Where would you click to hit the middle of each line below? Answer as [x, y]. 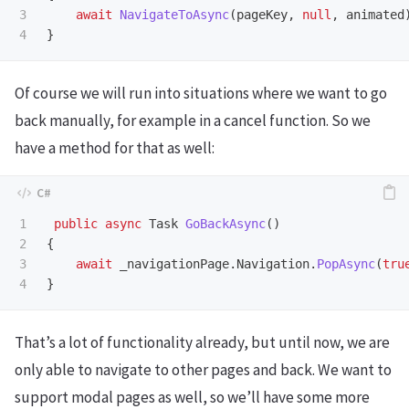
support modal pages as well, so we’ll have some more [192, 397]
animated [375, 15]
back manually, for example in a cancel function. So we [193, 121]
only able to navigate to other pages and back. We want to [203, 369]
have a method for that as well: [115, 148]
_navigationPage [174, 264]
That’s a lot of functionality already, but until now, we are [202, 342]
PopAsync [346, 264]
